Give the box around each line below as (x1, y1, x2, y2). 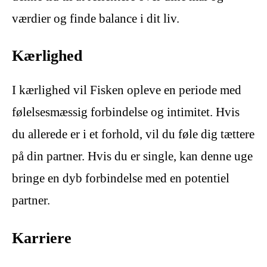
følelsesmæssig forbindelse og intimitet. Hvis (12, 105, 240, 120)
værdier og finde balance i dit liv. (12, 11, 179, 26)
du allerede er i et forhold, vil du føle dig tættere (12, 127, 254, 142)
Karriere (12, 229, 72, 247)
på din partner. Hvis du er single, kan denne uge (12, 149, 253, 164)
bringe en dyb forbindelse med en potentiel (12, 171, 229, 186)
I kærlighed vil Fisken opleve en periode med (12, 83, 241, 98)
